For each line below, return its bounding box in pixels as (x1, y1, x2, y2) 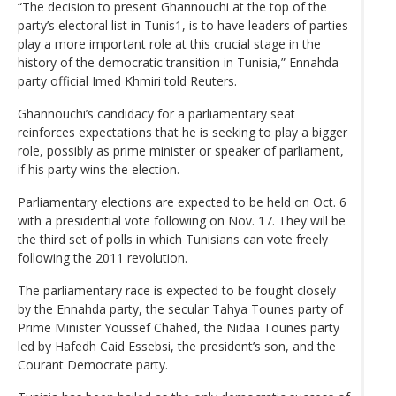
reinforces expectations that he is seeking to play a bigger (18, 123, 347, 141)
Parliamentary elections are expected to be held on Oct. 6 (18, 193, 346, 210)
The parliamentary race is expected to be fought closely (18, 281, 336, 299)
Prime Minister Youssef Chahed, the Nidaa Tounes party (18, 318, 339, 336)
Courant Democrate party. (18, 355, 168, 373)
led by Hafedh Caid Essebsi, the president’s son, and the (18, 337, 336, 354)
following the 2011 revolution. (18, 248, 187, 266)
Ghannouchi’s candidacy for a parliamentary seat (18, 104, 295, 122)
